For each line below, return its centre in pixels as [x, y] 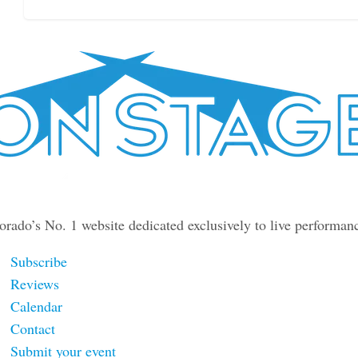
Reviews [35, 284]
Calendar [37, 306]
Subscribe [39, 262]
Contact [33, 329]
